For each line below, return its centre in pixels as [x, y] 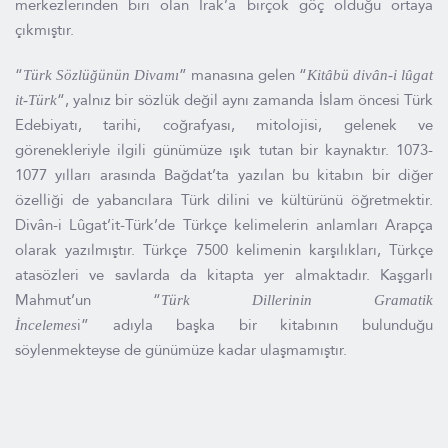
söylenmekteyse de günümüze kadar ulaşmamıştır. [181, 350]
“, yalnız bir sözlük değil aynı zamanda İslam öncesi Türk [245, 100]
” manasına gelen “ [243, 75]
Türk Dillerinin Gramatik [297, 300]
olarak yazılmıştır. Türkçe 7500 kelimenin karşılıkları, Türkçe [224, 250]
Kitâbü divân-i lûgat [370, 75]
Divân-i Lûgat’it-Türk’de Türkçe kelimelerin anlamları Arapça [224, 225]
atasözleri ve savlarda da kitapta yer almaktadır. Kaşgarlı [224, 275]
